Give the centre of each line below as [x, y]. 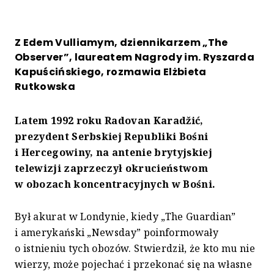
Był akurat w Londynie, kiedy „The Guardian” [125, 217]
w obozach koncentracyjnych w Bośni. [115, 184]
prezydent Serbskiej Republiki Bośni [112, 137]
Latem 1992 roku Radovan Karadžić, [109, 121]
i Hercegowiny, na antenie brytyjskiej [113, 153]
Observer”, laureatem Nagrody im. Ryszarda [135, 57]
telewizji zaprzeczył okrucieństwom [111, 168]
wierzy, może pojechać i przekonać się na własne [134, 265]
